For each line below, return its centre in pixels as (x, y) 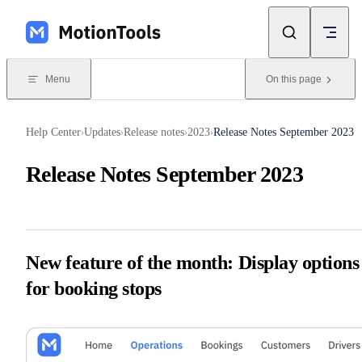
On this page (294, 79)
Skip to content (51, 19)
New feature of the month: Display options (193, 263)
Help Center (53, 132)
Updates (102, 132)
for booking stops (94, 288)
